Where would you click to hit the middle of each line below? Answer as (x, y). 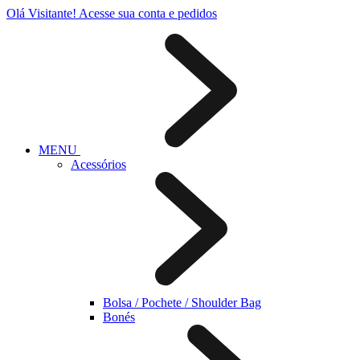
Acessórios (98, 164)
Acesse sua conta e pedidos (148, 13)
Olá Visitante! (41, 13)
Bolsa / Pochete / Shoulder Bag (182, 303)
